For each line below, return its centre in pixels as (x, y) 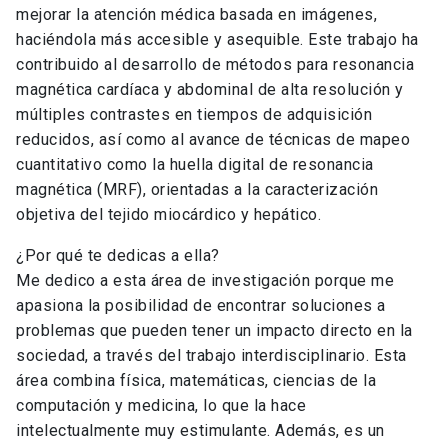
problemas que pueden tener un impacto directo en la (214, 331)
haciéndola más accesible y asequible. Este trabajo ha (217, 40)
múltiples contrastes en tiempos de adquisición (194, 115)
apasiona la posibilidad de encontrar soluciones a (201, 306)
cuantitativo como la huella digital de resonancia (195, 165)
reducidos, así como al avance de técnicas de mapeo (213, 140)
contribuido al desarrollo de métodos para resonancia (215, 65)
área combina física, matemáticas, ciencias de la (196, 381)
